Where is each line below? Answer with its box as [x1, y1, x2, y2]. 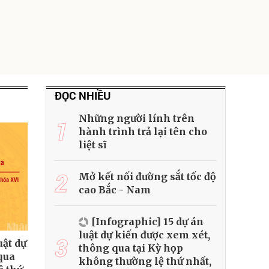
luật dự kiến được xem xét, [79, 229, 210, 241]
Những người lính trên [79, 112, 195, 124]
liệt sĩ [79, 139, 106, 151]
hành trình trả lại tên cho [79, 125, 207, 138]
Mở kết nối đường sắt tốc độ [79, 171, 216, 183]
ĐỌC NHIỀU [55, 88, 110, 103]
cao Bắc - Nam [79, 184, 151, 196]
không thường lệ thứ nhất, [79, 255, 211, 267]
